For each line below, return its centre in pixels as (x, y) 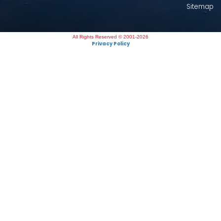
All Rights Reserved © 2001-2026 (110, 37)
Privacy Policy (110, 44)
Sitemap (200, 7)
